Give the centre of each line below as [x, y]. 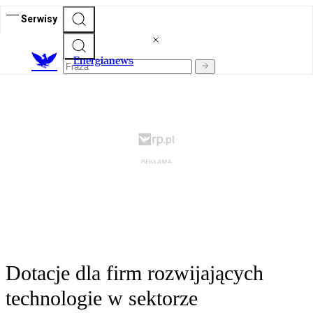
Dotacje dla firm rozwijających [134, 273]
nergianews [107, 61]
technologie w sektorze [102, 298]
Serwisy [39, 19]
